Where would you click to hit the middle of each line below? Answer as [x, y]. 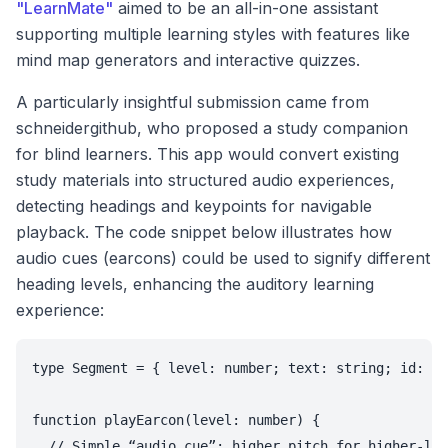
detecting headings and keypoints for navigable [194, 206]
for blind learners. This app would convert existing [207, 154]
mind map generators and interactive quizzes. [188, 60]
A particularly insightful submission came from [192, 102]
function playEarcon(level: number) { [176, 420]
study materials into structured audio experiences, [205, 180]
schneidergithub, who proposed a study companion [212, 128]
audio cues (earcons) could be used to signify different [223, 258]
